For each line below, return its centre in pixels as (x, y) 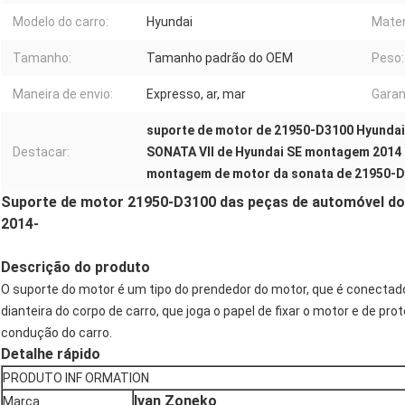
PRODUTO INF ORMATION (76, 378)
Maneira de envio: (63, 94)
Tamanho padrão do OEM (220, 58)
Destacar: (41, 152)
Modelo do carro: (61, 22)
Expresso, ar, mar (196, 94)
